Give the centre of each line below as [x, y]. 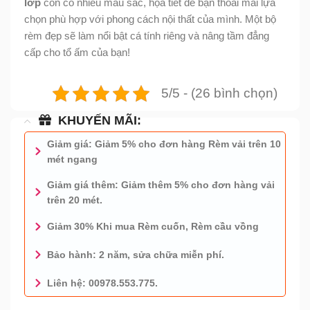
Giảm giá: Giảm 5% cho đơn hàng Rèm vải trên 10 [164, 144]
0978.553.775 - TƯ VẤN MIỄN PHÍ [148, 298]
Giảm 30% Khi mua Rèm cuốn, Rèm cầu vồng [153, 227]
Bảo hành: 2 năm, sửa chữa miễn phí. [135, 255]
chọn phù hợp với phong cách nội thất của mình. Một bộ [150, 19]
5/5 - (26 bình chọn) [219, 93]
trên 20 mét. [74, 200]
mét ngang [72, 159]
